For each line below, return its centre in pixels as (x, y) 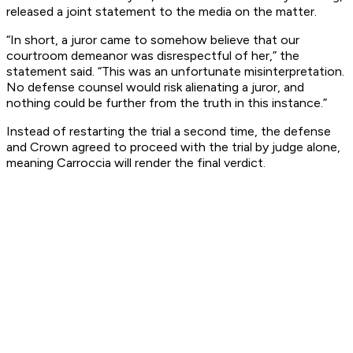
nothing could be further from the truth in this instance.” (167, 103)
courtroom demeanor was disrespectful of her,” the (153, 56)
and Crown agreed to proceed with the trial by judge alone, (173, 147)
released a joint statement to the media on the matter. (163, 12)
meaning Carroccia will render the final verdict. (136, 163)
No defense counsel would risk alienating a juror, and (155, 87)
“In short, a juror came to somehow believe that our (153, 40)
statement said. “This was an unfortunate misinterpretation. (175, 72)
